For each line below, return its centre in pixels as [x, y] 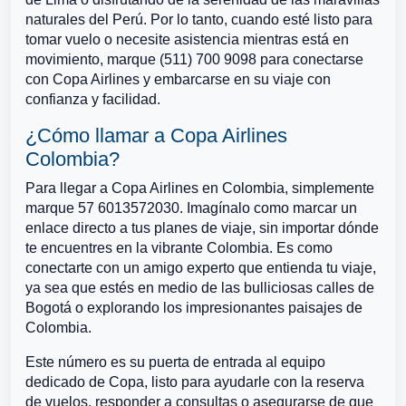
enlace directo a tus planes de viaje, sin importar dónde [202, 228]
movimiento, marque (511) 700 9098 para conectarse [194, 59]
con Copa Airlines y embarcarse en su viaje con [178, 79]
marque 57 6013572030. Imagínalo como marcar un [191, 208]
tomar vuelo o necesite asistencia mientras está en [187, 39]
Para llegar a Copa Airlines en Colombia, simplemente [200, 188]
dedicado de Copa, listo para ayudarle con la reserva [195, 382]
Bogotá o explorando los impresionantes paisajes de [194, 308]
